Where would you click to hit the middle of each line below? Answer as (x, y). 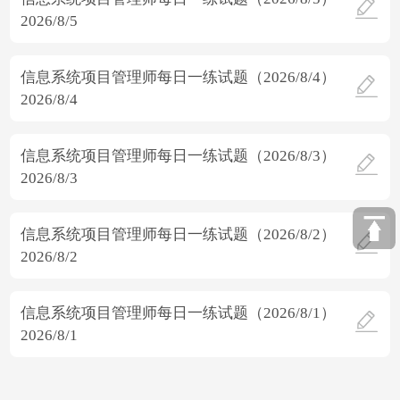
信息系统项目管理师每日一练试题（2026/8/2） (179, 234)
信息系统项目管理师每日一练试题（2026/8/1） (179, 312)
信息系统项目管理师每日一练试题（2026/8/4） (179, 78)
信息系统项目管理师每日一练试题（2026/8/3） (179, 156)
